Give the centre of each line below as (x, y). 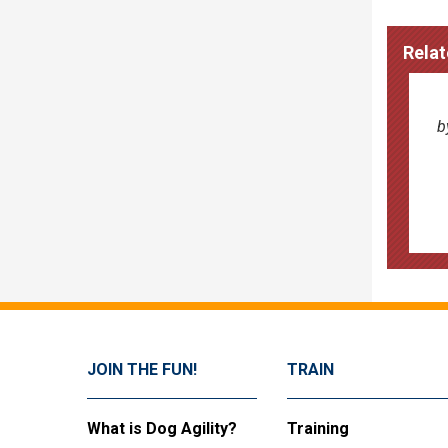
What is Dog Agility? (162, 428)
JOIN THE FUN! (142, 369)
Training (318, 428)
